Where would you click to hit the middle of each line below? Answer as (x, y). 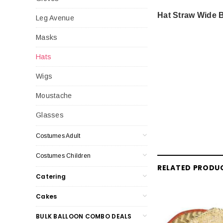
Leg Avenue (55, 18)
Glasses (50, 115)
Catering (51, 176)
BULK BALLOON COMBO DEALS (84, 216)
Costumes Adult (58, 136)
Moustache (54, 95)
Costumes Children (63, 156)
